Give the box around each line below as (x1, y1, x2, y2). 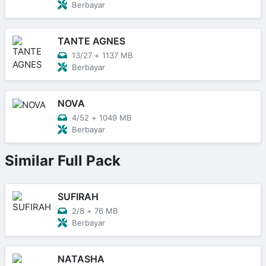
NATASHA (58, 252, 104, 265)
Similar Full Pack (5, 151, 121, 169)
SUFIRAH (58, 190, 99, 202)
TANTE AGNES (58, 34, 125, 47)
